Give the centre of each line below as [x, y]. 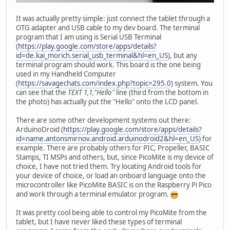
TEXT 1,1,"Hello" [91, 92]
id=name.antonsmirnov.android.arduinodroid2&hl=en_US [107, 138]
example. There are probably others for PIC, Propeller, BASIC [113, 148]
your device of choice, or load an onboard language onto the [111, 175]
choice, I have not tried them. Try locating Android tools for [109, 166]
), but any [183, 55]
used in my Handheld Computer [66, 74]
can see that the [42, 92]
